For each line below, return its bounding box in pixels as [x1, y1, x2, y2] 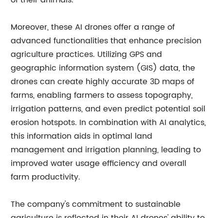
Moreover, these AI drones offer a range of [11, 21, 175, 34]
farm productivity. [11, 171, 81, 183]
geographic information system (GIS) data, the [11, 62, 196, 74]
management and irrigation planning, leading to [11, 144, 201, 156]
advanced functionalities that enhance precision [11, 35, 202, 47]
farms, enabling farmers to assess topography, [11, 89, 193, 102]
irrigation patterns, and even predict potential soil [11, 103, 206, 115]
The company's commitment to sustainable [11, 198, 181, 211]
